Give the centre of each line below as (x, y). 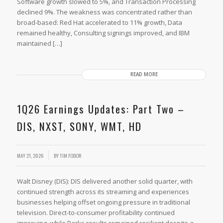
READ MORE (144, 75)
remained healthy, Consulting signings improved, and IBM (103, 33)
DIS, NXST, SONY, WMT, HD (79, 126)
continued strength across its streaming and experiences (103, 191)
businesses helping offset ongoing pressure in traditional (103, 202)
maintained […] (39, 44)
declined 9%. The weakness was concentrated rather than (104, 12)
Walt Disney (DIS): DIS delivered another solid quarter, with (105, 181)
